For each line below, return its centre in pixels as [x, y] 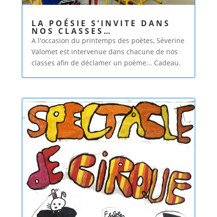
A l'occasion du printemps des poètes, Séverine [108, 40]
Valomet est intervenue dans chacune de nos [104, 51]
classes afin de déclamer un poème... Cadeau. [106, 62]
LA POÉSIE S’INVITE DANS [101, 23]
